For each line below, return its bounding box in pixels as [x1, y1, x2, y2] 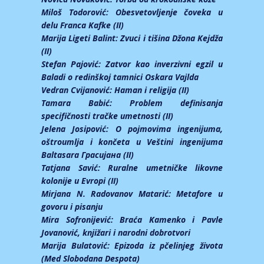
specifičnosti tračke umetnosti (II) [41, 110, 176, 122]
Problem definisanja [130, 97, 223, 109]
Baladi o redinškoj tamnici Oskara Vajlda [41, 71, 199, 83]
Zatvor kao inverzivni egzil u [105, 58, 223, 70]
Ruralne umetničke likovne [108, 162, 223, 174]
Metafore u [176, 188, 223, 200]
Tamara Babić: [41, 97, 130, 109]
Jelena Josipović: [41, 123, 115, 135]
